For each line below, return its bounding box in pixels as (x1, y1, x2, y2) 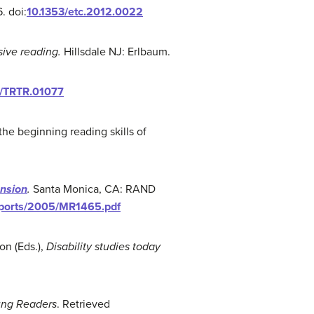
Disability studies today (46, 240, 161, 254)
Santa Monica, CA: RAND (30, 182, 156, 196)
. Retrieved (57, 297, 110, 311)
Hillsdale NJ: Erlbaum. (61, 45, 170, 59)
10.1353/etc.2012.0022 (27, 5, 143, 19)
